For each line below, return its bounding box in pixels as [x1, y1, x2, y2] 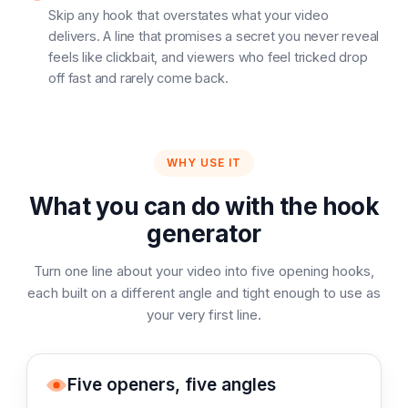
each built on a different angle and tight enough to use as [27, 284, 381, 301]
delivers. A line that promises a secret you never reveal [48, 28, 380, 44]
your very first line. [147, 306, 261, 323]
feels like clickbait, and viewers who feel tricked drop [48, 49, 368, 65]
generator [147, 219, 261, 248]
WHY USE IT [167, 156, 241, 169]
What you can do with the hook [28, 192, 380, 220]
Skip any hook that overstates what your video [48, 7, 329, 23]
